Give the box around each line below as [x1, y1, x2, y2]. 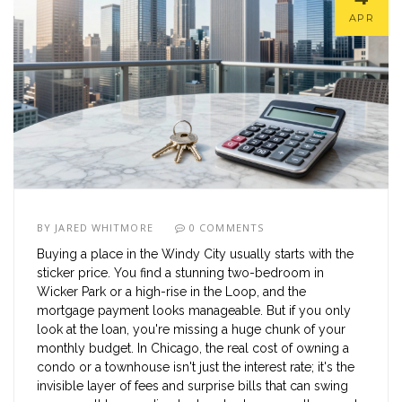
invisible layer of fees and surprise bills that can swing [37, 379, 348, 394]
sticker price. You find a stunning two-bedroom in [37, 266, 324, 281]
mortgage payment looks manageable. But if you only [37, 303, 351, 319]
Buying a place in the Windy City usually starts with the [37, 247, 354, 262]
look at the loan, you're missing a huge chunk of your [37, 322, 345, 337]
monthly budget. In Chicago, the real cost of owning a [37, 341, 349, 356]
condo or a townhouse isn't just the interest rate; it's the [37, 360, 354, 375]
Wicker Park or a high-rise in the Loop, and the [37, 284, 306, 300]
